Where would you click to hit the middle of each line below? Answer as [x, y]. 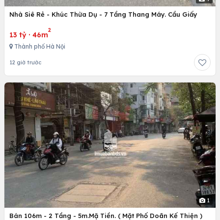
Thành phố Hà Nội [39, 46]
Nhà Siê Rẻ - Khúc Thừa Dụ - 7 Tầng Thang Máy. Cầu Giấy [103, 14]
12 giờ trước [25, 62]
